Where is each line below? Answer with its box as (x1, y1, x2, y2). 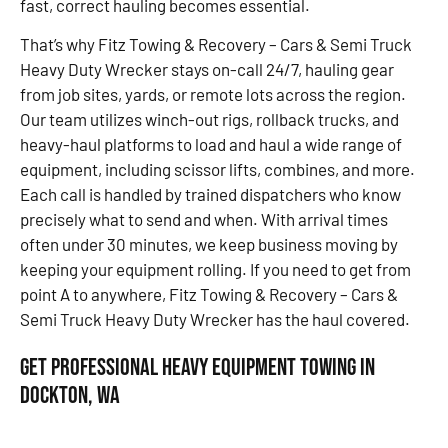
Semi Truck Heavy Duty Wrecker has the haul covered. (20, 309, 410, 330)
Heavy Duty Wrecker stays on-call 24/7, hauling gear (20, 59, 394, 80)
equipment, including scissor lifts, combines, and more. (20, 159, 415, 180)
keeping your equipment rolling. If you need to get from (20, 259, 411, 280)
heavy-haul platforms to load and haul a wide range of (20, 134, 402, 155)
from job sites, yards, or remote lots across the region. (20, 84, 406, 105)
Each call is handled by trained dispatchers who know (20, 184, 401, 205)
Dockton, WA (20, 381, 120, 411)
